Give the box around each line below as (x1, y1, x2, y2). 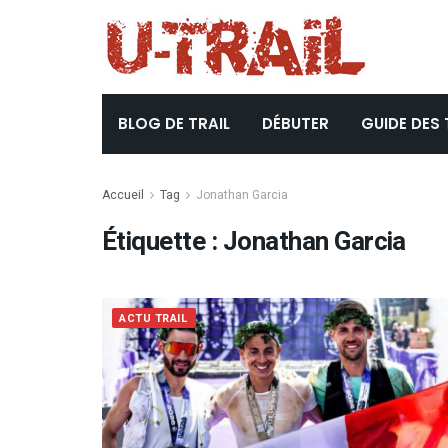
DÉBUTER (262, 113, 329, 134)
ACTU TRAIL (119, 310, 189, 327)
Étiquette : (102, 223, 223, 261)
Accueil (102, 186, 144, 204)
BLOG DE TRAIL (118, 113, 230, 134)
